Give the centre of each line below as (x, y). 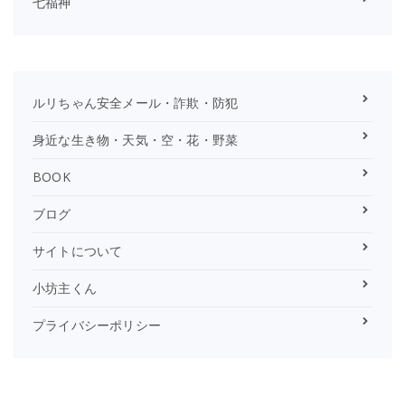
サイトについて (78, 251)
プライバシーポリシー (97, 325)
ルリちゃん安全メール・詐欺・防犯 (136, 103)
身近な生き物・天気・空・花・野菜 (136, 140)
